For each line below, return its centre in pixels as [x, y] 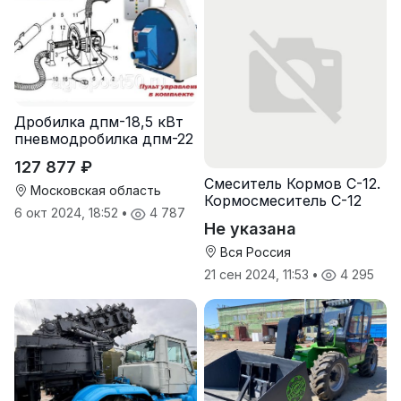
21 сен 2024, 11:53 [258, 274]
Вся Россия [254, 252]
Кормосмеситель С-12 [283, 200]
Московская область [94, 191]
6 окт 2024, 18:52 [68, 213]
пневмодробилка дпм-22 [104, 139]
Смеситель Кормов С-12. [292, 183]
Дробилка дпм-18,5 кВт [99, 122]
